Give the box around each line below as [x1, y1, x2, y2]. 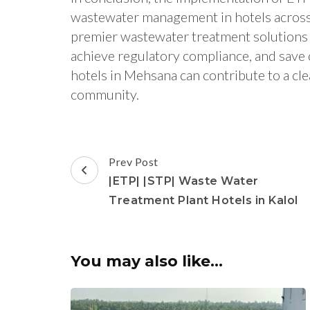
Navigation [70, 168, 174, 194]
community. [71, 86, 139, 103]
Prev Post [109, 155, 158, 169]
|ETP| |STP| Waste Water [109, 174, 259, 188]
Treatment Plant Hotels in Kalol [109, 194, 298, 208]
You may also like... [71, 252, 223, 271]
